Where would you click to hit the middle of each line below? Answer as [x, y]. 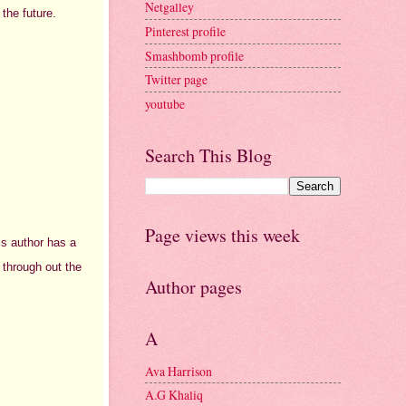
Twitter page [176, 80]
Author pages [193, 286]
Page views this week [222, 235]
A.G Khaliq [174, 395]
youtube [165, 103]
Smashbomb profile [194, 55]
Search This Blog [208, 155]
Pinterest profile [185, 31]
